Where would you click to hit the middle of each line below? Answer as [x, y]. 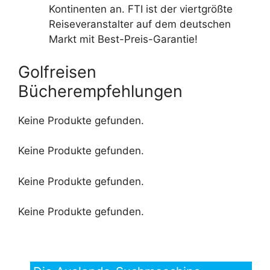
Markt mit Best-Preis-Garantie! [123, 39]
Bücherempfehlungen [100, 91]
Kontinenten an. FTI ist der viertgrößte [141, 9]
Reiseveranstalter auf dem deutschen [140, 24]
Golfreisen [57, 72]
